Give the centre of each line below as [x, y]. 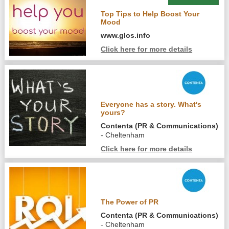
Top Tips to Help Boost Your [150, 14]
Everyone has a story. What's [151, 105]
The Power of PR [130, 202]
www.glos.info [126, 36]
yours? [113, 113]
